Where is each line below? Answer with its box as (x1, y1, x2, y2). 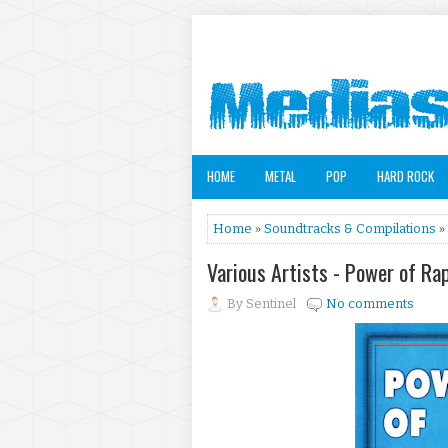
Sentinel (246, 296, 296, 311)
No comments (326, 296, 414, 311)
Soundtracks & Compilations (264, 221, 436, 236)
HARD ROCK (377, 166, 434, 186)
